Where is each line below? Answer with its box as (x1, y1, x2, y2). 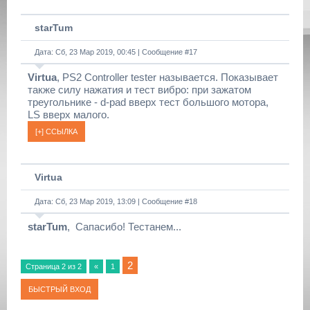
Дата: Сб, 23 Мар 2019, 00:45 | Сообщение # (35, 48, 189, 56)
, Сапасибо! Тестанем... (67, 221, 181, 232)
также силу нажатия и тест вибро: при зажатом (28, 84, 251, 95)
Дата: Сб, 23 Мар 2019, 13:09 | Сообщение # (35, 197, 189, 206)
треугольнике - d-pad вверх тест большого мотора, (28, 96, 268, 108)
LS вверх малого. (28, 109, 109, 120)
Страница (26, 262, 62, 271)
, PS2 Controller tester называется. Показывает (57, 71, 278, 83)
